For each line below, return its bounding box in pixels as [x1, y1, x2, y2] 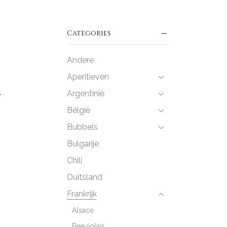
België [66, 105, 90, 115]
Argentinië [66, 88, 104, 98]
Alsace [71, 206, 94, 214]
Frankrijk [66, 188, 97, 199]
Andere [66, 55, 94, 65]
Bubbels [66, 122, 98, 132]
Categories [66, 28, 111, 38]
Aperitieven [66, 71, 109, 82]
